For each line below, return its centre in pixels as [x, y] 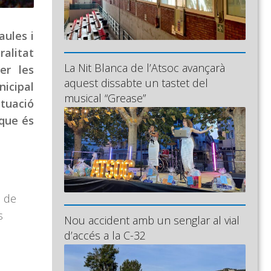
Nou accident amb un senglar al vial [152, 220]
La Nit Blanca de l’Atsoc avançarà [145, 68]
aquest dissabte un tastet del [136, 83]
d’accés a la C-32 [105, 236]
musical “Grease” [105, 98]
